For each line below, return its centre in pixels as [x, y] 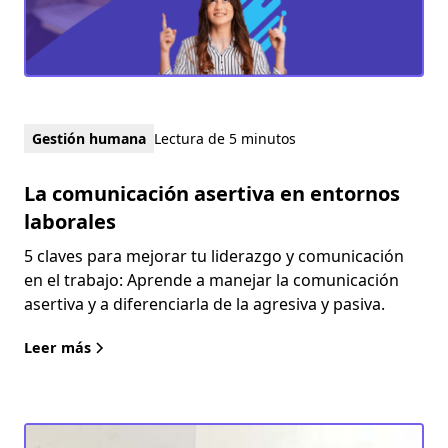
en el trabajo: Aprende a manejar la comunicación [211, 279]
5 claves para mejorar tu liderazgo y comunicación [214, 255]
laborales [70, 221]
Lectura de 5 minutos [225, 138]
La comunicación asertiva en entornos [212, 193]
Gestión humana [89, 138]
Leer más [57, 347]
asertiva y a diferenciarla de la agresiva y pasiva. [204, 303]
